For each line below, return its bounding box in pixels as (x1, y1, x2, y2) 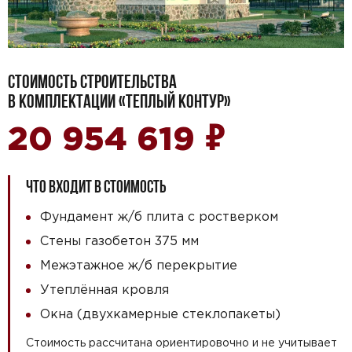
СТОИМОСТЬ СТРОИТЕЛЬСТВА (8, 71, 177, 91)
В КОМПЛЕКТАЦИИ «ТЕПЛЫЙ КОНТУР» (8, 90, 231, 111)
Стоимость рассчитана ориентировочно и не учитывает (26, 335, 337, 349)
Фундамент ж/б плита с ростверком (40, 208, 278, 223)
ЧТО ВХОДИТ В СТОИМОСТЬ (26, 176, 167, 196)
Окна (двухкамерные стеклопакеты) (40, 306, 280, 321)
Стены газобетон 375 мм (40, 233, 199, 247)
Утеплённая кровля (40, 281, 169, 296)
